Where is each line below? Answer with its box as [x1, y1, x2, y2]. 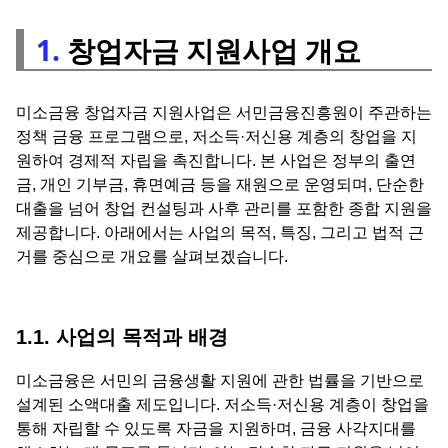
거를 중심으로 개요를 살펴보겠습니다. [16, 247, 288, 265]
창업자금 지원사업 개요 [60, 30, 361, 69]
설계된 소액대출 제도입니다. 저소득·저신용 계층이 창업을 [16, 395, 429, 413]
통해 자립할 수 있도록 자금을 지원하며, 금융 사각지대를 [16, 419, 416, 437]
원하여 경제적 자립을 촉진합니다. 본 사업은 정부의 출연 [16, 151, 416, 169]
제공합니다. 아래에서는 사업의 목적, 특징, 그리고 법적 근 [16, 223, 424, 241]
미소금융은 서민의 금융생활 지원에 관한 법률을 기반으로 [16, 371, 424, 389]
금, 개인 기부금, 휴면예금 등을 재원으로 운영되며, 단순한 [16, 175, 424, 193]
